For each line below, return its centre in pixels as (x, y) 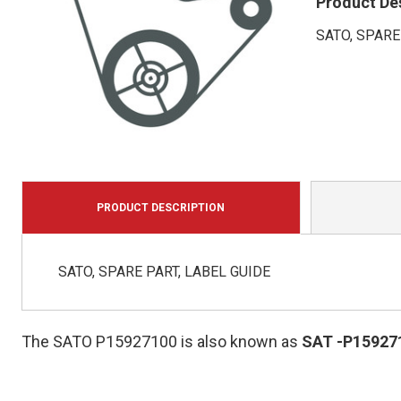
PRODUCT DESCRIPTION (161, 208)
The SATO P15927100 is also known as (162, 342)
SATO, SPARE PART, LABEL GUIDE (164, 272)
